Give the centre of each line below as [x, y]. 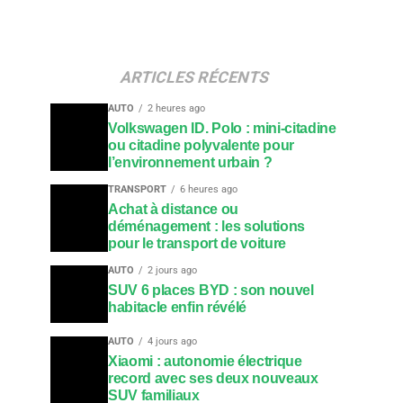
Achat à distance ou [173, 209]
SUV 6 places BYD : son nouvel [211, 290]
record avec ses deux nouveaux [213, 378]
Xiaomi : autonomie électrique [205, 361]
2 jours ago [172, 270]
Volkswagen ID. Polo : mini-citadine [222, 128]
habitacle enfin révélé [177, 307]
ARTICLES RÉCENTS [194, 77]
